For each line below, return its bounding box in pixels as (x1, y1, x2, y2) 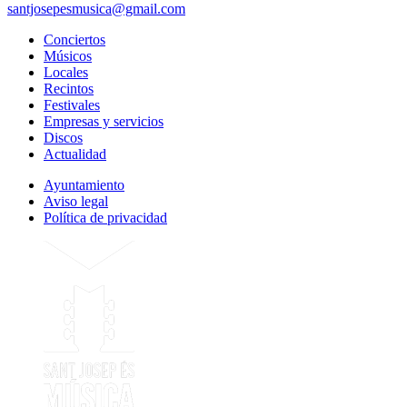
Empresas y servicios (44, 114, 164, 130)
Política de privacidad (44, 210, 167, 226)
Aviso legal (44, 194, 108, 210)
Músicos (44, 48, 92, 65)
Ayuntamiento (44, 177, 124, 194)
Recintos (44, 81, 94, 97)
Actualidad (44, 146, 106, 163)
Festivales (44, 97, 100, 114)
